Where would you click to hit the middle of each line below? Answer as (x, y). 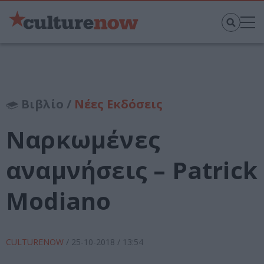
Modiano (59, 201)
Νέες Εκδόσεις (118, 104)
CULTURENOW (36, 242)
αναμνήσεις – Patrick (132, 170)
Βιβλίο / (46, 104)
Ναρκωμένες (83, 140)
